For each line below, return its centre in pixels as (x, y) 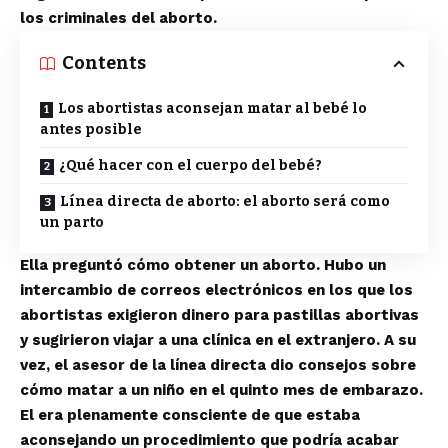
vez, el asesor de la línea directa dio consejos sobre (218, 365)
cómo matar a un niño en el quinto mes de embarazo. (221, 390)
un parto (72, 222)
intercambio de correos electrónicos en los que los (216, 290)
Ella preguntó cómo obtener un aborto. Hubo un (203, 265)
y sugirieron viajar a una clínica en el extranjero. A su (218, 340)
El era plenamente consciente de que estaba (190, 415)
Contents (104, 63)
